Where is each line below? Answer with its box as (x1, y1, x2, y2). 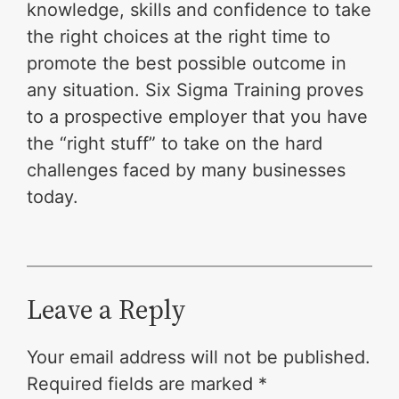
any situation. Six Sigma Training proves (27, 79, 364, 102)
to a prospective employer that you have (27, 106, 369, 128)
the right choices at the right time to (27, 26, 331, 48)
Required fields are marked (27, 373, 259, 395)
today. (27, 186, 79, 208)
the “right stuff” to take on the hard (27, 133, 323, 155)
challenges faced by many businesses (27, 159, 346, 182)
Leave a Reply (27, 291, 187, 329)
